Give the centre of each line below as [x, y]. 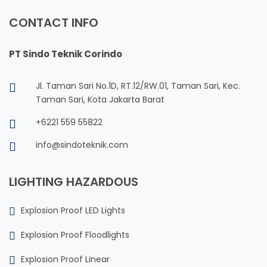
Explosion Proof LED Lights [73, 211]
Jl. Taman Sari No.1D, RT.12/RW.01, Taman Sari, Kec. [138, 86]
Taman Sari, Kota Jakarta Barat [100, 100]
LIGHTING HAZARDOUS [74, 182]
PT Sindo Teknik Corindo [66, 54]
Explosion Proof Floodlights [75, 235]
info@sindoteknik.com [82, 145]
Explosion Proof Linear [65, 260]
